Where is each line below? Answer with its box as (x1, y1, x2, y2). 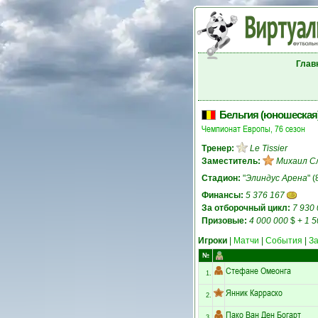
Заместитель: (202, 156, 261, 166)
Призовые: (202, 216, 247, 226)
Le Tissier (250, 143, 287, 153)
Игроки (198, 236, 227, 246)
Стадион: (202, 173, 241, 183)
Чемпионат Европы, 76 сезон (202, 122, 305, 135)
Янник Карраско (226, 285, 283, 299)
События (265, 236, 302, 246)
